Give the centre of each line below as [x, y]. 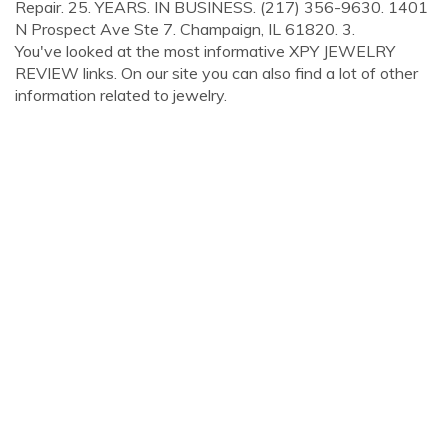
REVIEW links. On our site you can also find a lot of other [216, 73]
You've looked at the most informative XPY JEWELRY [205, 51]
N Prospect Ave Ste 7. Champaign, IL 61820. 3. [185, 29]
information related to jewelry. [121, 95]
